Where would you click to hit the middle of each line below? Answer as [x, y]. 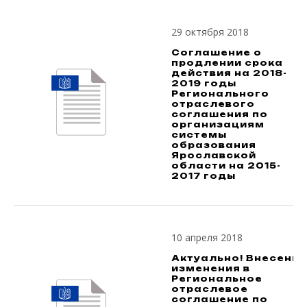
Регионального [220, 93]
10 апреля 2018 [207, 237]
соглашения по [220, 114]
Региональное [217, 278]
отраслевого [213, 103]
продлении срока [227, 62]
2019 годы [204, 83]
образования [214, 145]
